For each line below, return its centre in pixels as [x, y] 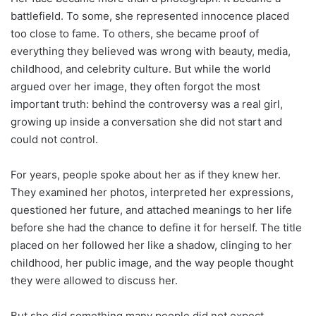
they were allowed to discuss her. [94, 281]
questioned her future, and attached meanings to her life [151, 210]
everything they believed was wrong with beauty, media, [151, 51]
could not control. [54, 140]
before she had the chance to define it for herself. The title [156, 228]
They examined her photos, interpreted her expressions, [152, 193]
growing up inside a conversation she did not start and [146, 122]
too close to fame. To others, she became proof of [135, 34]
